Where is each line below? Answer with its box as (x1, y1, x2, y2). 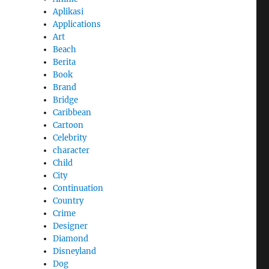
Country (53, 195, 84, 206)
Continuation (53, 183, 104, 193)
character (53, 145, 90, 156)
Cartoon (53, 119, 84, 130)
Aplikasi (53, 6, 84, 17)
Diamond (53, 233, 89, 244)
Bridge (53, 94, 79, 105)
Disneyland (53, 246, 97, 256)
